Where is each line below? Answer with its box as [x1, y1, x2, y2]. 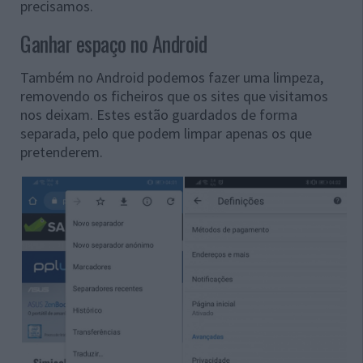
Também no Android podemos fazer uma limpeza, [20, 68, 323, 88]
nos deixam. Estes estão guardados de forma [20, 105, 297, 125]
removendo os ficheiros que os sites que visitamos [20, 87, 328, 106]
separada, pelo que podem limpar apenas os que [20, 124, 312, 143]
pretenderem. [20, 143, 103, 162]
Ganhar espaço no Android [20, 28, 207, 60]
